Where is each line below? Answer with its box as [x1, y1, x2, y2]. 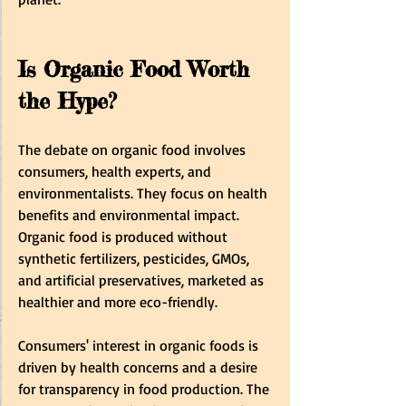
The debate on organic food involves [18, 140, 249, 159]
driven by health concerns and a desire [18, 357, 261, 376]
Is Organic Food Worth [18, 55, 257, 82]
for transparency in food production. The [18, 379, 273, 398]
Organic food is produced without [18, 227, 231, 246]
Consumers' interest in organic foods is [18, 335, 262, 354]
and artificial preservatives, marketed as [18, 270, 267, 289]
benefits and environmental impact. [18, 205, 243, 224]
